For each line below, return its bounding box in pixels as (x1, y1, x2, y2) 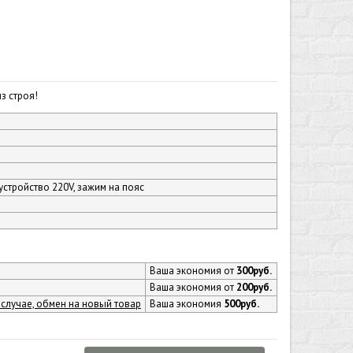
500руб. (224, 297, 259, 310)
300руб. (236, 264, 272, 277)
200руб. (236, 281, 272, 294)
